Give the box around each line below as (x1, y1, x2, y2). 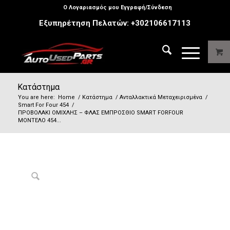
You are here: (17, 94, 55, 101)
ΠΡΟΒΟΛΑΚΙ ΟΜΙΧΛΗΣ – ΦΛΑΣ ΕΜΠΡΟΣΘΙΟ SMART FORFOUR (17, 109, 183, 116)
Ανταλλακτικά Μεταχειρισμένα (119, 94, 202, 101)
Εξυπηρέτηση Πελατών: (39, 18, 131, 28)
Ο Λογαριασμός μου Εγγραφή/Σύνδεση (63, 4, 172, 11)
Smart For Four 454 (17, 102, 69, 108)
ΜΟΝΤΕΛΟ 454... (17, 117, 61, 124)
